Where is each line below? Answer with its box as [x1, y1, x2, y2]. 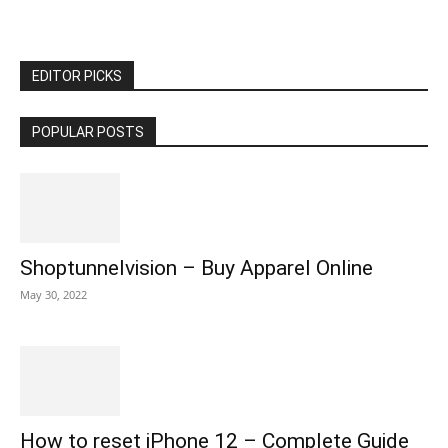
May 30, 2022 [20, 287, 87, 302]
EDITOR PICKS [32, 68, 122, 84]
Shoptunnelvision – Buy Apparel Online [20, 256, 373, 280]
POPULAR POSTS [32, 124, 144, 140]
